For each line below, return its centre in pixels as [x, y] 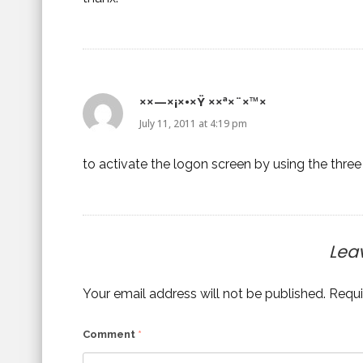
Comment [110, 335]
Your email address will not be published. [204, 294]
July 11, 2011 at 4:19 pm [193, 124]
